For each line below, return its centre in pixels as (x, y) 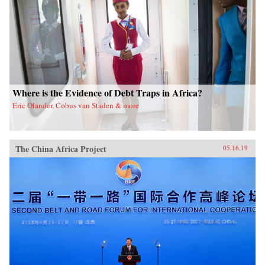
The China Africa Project (61, 148)
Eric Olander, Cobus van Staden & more (76, 105)
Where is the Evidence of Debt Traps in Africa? (107, 92)
